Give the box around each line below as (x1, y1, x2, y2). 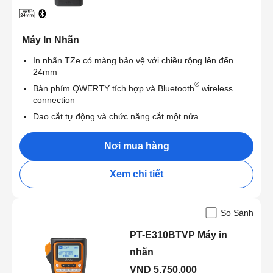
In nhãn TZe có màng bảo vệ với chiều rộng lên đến (33, 55, 233, 66)
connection (33, 95, 75, 105)
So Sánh (221, 208, 253, 218)
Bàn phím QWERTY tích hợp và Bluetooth (33, 83, 194, 94)
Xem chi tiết (110, 169, 163, 180)
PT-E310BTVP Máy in (130, 230, 228, 241)
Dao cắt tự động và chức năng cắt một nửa (33, 112, 199, 122)
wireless (199, 83, 233, 94)
